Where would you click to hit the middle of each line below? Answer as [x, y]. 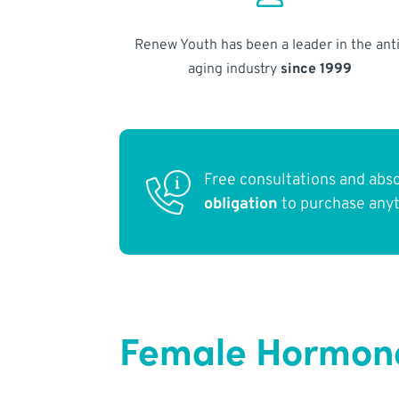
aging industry [234, 69]
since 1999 [316, 69]
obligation [241, 204]
